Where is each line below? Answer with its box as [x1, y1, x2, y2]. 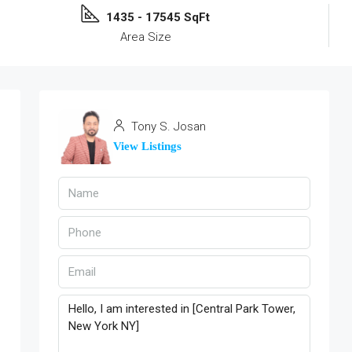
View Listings [113, 140, 181, 152]
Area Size [119, 30, 171, 44]
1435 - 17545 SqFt [106, 10, 211, 24]
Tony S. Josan [128, 119, 206, 134]
